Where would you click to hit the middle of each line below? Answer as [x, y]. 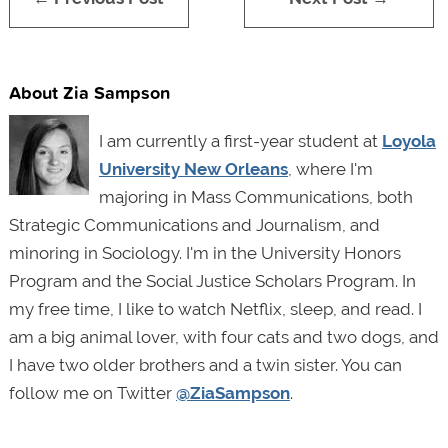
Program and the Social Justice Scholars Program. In [212, 280]
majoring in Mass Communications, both [255, 196]
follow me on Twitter [92, 392]
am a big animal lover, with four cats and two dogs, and [223, 336]
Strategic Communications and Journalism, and [194, 224]
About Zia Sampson [89, 91]
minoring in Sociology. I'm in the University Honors [204, 252]
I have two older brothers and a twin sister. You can [205, 364]
